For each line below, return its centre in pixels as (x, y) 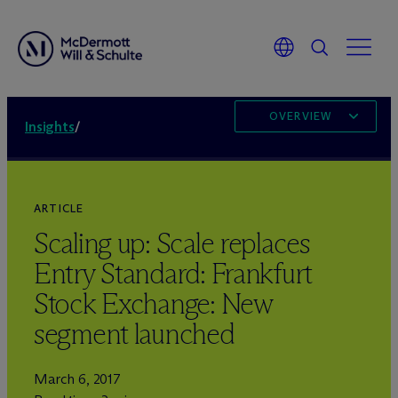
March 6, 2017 (77, 379)
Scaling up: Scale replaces (172, 243)
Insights (50, 127)
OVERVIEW (300, 116)
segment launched (134, 334)
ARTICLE (59, 208)
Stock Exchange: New (153, 304)
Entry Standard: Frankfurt (173, 274)
